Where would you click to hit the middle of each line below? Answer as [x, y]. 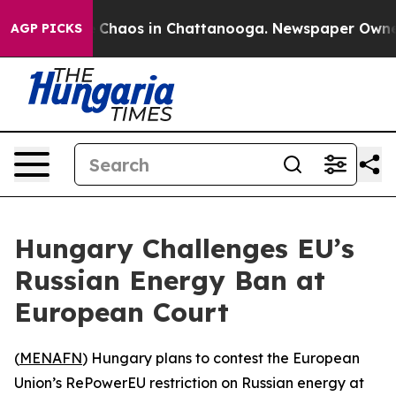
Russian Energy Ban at [170, 280]
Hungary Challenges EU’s [184, 248]
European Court [122, 312]
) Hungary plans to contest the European [221, 358]
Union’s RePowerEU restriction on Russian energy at [189, 383]
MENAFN [51, 358]
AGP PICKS [46, 28]
